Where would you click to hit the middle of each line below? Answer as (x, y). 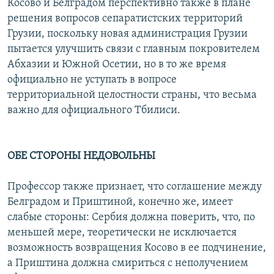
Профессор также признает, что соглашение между (135, 187)
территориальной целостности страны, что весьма (132, 95)
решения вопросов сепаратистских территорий (125, 19)
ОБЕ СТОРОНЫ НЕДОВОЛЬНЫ (81, 157)
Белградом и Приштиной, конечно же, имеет (120, 202)
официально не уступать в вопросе (92, 80)
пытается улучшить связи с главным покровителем (134, 50)
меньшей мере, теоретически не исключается (122, 233)
